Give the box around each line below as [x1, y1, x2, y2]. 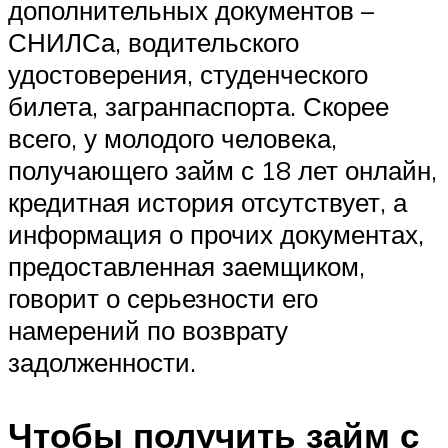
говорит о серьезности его [8, 281, 318, 314]
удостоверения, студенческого [8, 57, 368, 90]
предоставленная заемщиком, [8, 249, 365, 282]
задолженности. [8, 345, 196, 378]
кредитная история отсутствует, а [8, 185, 407, 218]
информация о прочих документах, [8, 217, 424, 250]
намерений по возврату [8, 313, 288, 346]
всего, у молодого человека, [8, 121, 337, 154]
